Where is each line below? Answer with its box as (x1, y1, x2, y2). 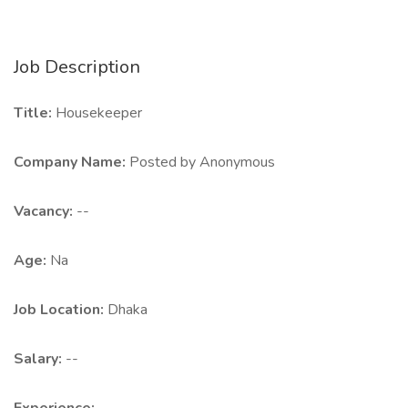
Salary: (14, 349, 66, 369)
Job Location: (14, 300, 107, 320)
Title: (14, 103, 56, 123)
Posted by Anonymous (129, 152, 275, 172)
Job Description (14, 55, 140, 79)
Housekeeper (56, 103, 142, 123)
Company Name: (14, 152, 129, 172)
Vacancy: (14, 201, 76, 221)
